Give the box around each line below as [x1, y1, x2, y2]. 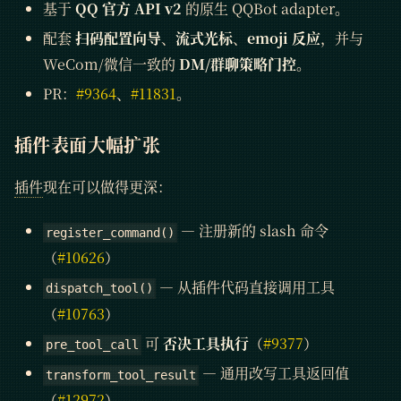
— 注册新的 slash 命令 [177, 219, 329, 241]
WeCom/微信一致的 [43, 53, 179, 74]
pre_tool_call [46, 337, 140, 353]
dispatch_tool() [46, 281, 154, 296]
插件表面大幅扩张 [14, 131, 161, 158]
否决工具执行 [163, 332, 250, 354]
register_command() [46, 225, 175, 240]
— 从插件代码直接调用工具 [156, 276, 336, 297]
